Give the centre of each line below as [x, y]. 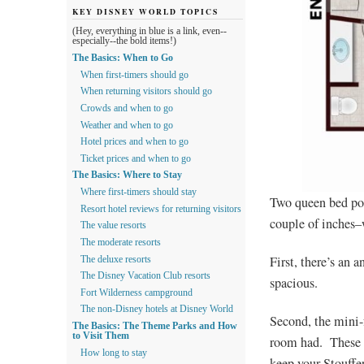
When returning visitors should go [146, 91]
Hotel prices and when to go [134, 142]
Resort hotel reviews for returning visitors [161, 208]
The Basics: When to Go [123, 58]
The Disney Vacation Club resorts [145, 276]
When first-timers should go [134, 74]
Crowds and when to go [127, 108]
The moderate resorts [121, 242]
